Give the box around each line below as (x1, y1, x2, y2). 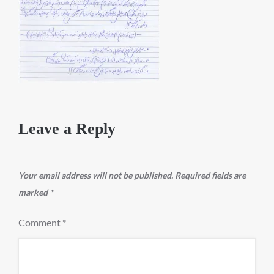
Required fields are (175, 170, 246, 180)
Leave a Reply (18, 120, 116, 138)
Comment (18, 217, 62, 228)
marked (18, 187, 50, 198)
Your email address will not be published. (18, 170, 173, 180)
